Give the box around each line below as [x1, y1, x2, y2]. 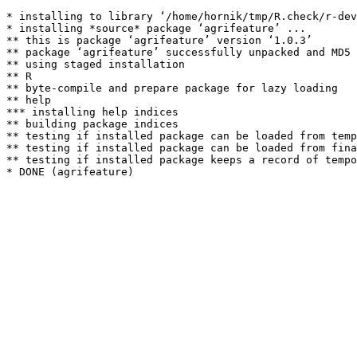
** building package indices [6, 118, 178, 130]
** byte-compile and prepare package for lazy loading [6, 82, 338, 94]
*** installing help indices [6, 106, 178, 118]
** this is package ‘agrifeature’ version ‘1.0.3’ [6, 34, 312, 46]
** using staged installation [6, 58, 185, 70]
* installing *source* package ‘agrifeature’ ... [6, 22, 306, 34]
